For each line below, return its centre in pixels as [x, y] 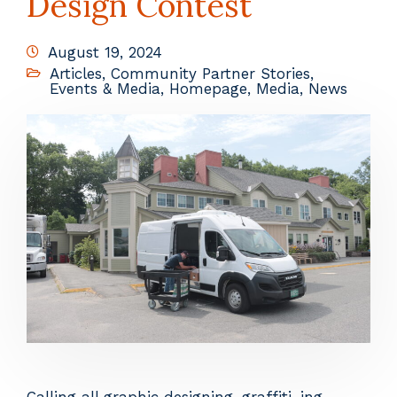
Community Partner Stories [210, 73]
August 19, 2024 [105, 52]
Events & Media [105, 88]
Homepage [208, 88]
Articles [76, 73]
